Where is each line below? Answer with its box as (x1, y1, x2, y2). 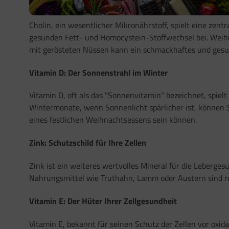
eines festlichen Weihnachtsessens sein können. (29, 113, 197, 126)
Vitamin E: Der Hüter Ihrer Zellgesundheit (29, 194, 177, 207)
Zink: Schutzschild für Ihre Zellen (29, 136, 146, 149)
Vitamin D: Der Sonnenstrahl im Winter (29, 66, 168, 79)
